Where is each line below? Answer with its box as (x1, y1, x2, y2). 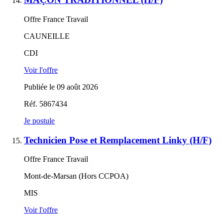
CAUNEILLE (24, 31, 70, 40)
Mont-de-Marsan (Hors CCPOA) (24, 172, 128, 181)
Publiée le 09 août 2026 (24, 82, 98, 91)
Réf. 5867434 (24, 99, 67, 108)
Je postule (24, 116, 55, 125)
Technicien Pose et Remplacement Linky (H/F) (24, 134, 212, 145)
